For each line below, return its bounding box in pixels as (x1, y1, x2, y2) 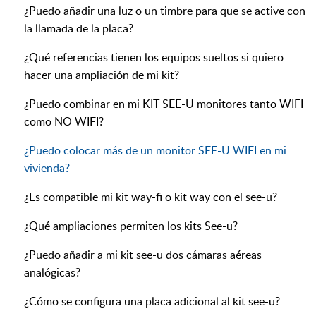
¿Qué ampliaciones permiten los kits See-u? (24, 218, 238, 234)
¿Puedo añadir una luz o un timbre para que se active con (24, 3, 305, 19)
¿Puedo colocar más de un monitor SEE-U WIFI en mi (24, 142, 286, 159)
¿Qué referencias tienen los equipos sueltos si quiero (24, 49, 284, 66)
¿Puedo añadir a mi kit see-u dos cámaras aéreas (24, 247, 262, 263)
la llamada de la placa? (24, 20, 133, 37)
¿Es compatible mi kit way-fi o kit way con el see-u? (24, 189, 277, 205)
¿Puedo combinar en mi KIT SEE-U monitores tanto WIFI (24, 96, 303, 112)
